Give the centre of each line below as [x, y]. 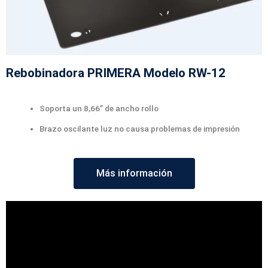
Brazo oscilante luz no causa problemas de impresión [140, 129]
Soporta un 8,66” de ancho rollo [99, 109]
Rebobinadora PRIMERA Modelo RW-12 [116, 73]
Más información [134, 173]
